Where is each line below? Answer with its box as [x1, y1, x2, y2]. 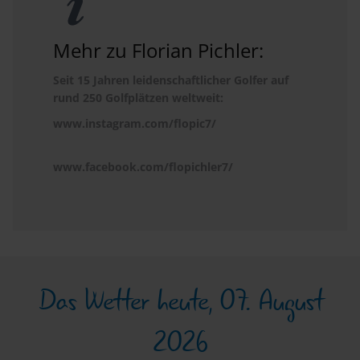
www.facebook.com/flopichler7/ [53, 159, 233, 175]
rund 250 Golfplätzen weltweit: [53, 90, 223, 106]
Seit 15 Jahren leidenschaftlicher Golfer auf [53, 72, 288, 88]
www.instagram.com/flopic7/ [53, 116, 216, 132]
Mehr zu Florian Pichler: [53, 37, 264, 64]
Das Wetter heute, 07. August [37, 280, 323, 324]
